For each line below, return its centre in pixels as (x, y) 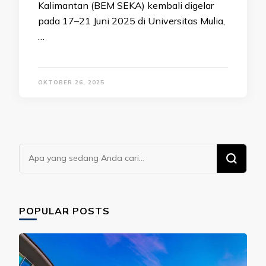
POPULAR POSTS (64, 210)
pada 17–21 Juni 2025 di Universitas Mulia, (132, 20)
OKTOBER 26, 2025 (71, 82)
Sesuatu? (42, 168)
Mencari (39, 151)
